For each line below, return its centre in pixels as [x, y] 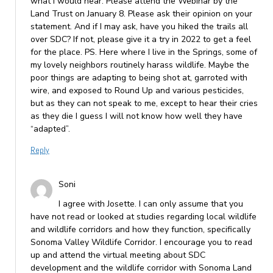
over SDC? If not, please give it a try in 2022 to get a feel [140, 40]
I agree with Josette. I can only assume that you [151, 204]
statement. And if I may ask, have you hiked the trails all [139, 27]
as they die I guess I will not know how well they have [136, 116]
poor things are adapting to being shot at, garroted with [139, 78]
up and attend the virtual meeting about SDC [118, 255]
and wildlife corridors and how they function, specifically [140, 230]
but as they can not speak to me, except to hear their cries [144, 104]
